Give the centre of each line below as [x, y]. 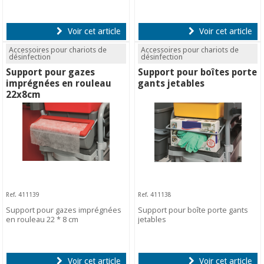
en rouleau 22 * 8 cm [42, 220]
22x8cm [24, 94]
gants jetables [171, 83]
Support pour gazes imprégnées [64, 210]
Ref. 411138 [155, 194]
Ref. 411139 [23, 194]
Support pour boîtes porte [198, 72]
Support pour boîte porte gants [193, 210]
